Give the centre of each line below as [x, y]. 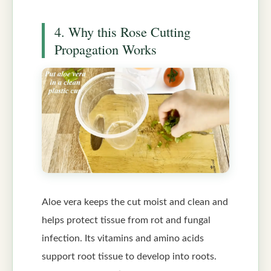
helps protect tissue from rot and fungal [126, 220]
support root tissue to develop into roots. [129, 257]
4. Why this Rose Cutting [122, 32]
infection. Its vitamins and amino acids [123, 239]
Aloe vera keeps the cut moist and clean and [135, 202]
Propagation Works [106, 49]
